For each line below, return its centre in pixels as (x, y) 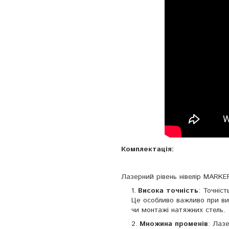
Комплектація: (147, 150)
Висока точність (168, 191)
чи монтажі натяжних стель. (178, 210)
